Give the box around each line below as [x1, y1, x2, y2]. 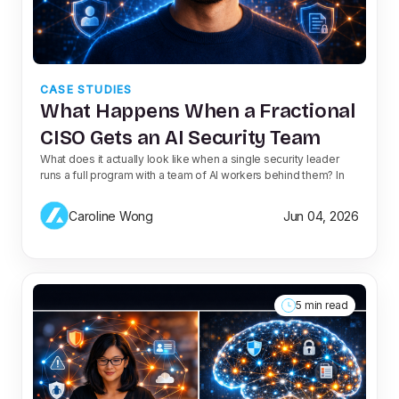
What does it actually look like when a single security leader [40, 152, 339, 167]
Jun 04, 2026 [282, 208, 359, 224]
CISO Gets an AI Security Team [40, 126, 322, 151]
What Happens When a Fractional [40, 99, 355, 124]
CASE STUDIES [40, 83, 133, 97]
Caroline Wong [69, 208, 153, 224]
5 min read [296, 298, 348, 313]
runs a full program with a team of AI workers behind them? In [40, 168, 345, 183]
